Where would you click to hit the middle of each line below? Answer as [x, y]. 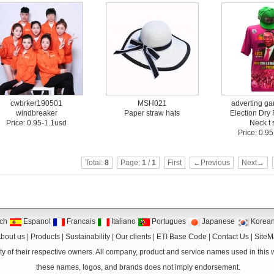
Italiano [122, 221]
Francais [80, 221]
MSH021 [152, 103]
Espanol [36, 221]
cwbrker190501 [36, 103]
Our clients [133, 237]
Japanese [217, 221]
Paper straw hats [152, 113]
